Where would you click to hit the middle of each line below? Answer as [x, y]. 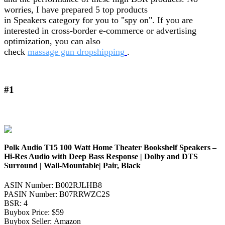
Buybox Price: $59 [34, 212]
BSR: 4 [16, 203]
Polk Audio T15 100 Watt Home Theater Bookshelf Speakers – [110, 147]
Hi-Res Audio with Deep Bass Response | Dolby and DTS [101, 156]
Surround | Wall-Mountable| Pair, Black [72, 165]
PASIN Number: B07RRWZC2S [57, 194]
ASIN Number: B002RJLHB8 [53, 185]
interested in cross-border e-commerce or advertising [100, 30]
